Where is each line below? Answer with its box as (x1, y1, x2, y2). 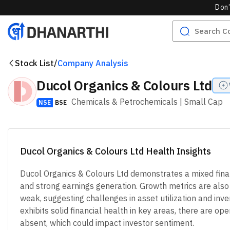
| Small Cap (178, 97, 223, 107)
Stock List (15, 58, 54, 68)
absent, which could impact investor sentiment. (20, 217, 194, 228)
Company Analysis (57, 58, 128, 68)
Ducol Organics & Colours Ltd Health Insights (20, 145, 211, 157)
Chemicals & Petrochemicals (71, 97, 178, 107)
